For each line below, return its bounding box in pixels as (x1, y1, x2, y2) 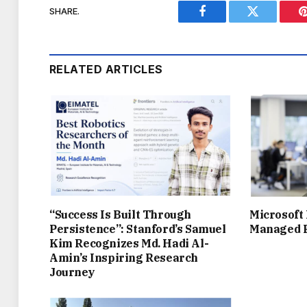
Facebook (201, 15, 249, 28)
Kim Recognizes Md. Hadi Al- (49, 236, 209, 251)
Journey (49, 265, 95, 280)
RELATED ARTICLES (49, 62, 163, 76)
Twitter (251, 15, 288, 28)
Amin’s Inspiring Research (49, 251, 199, 265)
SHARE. (49, 5, 79, 17)
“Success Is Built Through (49, 208, 192, 222)
